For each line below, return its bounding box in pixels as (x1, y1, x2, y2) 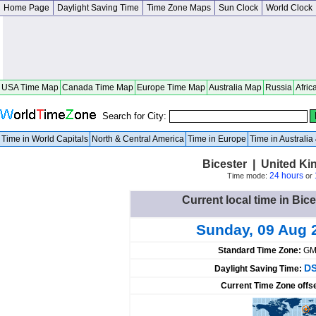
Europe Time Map (137, 83, 205, 92)
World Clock (266, 3, 312, 13)
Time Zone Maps (147, 3, 211, 13)
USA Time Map (1, 83, 59, 92)
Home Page (4, 3, 49, 13)
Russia (265, 83, 292, 92)
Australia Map (209, 83, 262, 92)
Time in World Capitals (1, 134, 88, 144)
